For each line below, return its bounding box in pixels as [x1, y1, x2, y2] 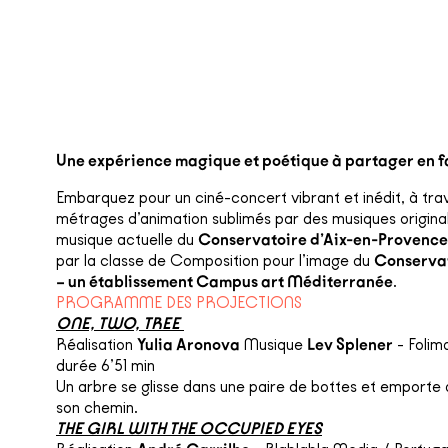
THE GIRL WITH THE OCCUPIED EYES [56, 418, 322, 438]
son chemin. [56, 397, 138, 417]
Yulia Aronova [137, 334, 240, 354]
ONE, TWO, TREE [56, 313, 184, 333]
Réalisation [56, 334, 137, 354]
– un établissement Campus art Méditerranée [56, 271, 393, 291]
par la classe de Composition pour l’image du [56, 250, 374, 270]
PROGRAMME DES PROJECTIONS [56, 292, 302, 312]
